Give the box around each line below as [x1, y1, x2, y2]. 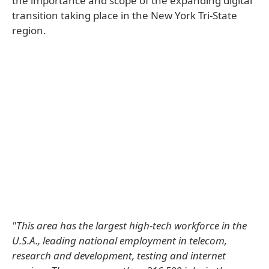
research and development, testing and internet [12, 249, 226, 262]
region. [12, 23, 46, 37]
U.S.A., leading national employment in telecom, [12, 234, 227, 247]
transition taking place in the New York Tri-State [12, 8, 237, 22]
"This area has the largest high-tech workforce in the [12, 219, 247, 232]
